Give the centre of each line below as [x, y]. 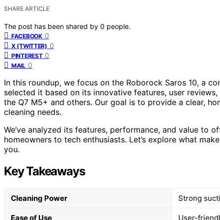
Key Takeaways [44, 171]
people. [119, 26]
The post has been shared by [52, 26]
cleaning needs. [33, 112]
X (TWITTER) [29, 46]
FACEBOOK [27, 36]
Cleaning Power [39, 198]
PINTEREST [27, 55]
